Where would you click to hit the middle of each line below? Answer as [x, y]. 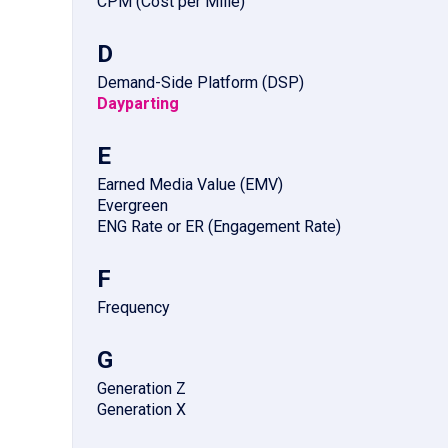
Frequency [133, 308]
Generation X [141, 410]
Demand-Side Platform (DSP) [200, 83]
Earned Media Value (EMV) [190, 185]
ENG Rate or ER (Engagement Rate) [219, 227]
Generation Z [141, 389]
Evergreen [132, 206]
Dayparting [138, 104]
